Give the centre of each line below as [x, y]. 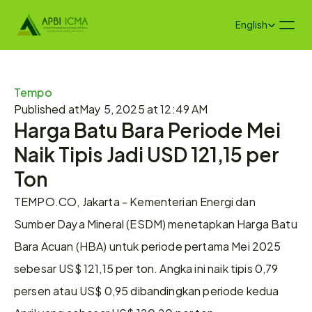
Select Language [267, 21]
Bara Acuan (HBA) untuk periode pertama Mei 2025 [148, 245]
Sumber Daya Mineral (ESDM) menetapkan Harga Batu [156, 223]
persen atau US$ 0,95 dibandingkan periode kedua [147, 290]
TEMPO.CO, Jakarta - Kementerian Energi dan [135, 201]
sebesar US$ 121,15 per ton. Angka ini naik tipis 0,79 [146, 268]
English [251, 25]
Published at [47, 108]
